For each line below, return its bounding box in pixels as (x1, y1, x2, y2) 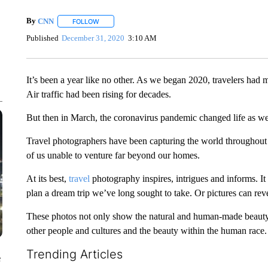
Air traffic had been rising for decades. (26, 89, 171, 99)
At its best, (26, 173, 69, 184)
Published (26, 33, 59, 42)
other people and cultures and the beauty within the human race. (26, 226, 267, 236)
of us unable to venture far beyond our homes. (26, 150, 200, 160)
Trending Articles (26, 247, 123, 261)
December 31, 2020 (62, 33, 125, 42)
